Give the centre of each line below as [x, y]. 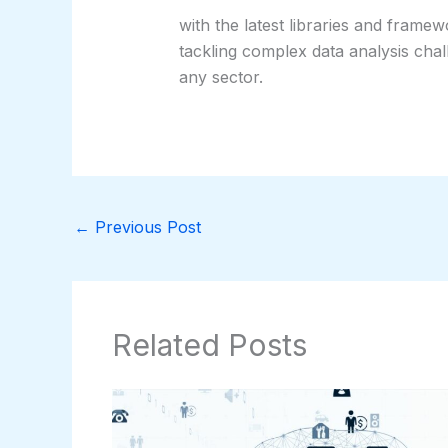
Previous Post [145, 226]
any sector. [220, 77]
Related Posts [209, 345]
